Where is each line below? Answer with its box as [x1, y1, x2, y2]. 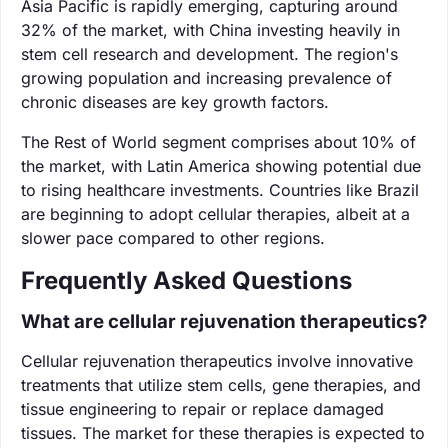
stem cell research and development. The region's [21, 43, 398, 64]
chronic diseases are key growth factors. [21, 91, 329, 112]
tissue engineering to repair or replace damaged [21, 398, 384, 419]
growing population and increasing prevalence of [21, 67, 392, 88]
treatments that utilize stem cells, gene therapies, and [21, 374, 421, 395]
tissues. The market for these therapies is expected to [21, 422, 425, 443]
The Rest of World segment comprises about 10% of [21, 131, 416, 152]
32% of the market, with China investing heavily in [21, 19, 400, 40]
